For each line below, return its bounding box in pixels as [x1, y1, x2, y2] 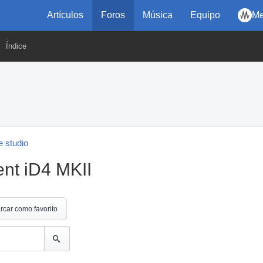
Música [143, 10, 173, 20]
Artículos [47, 10, 83, 20]
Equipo [190, 10, 220, 20]
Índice [6, 42, 26, 50]
